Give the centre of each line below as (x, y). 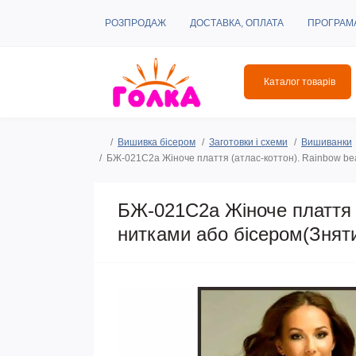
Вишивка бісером (157, 142)
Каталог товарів (300, 82)
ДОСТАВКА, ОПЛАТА (237, 23)
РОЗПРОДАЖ (135, 23)
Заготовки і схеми (248, 142)
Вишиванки (327, 142)
